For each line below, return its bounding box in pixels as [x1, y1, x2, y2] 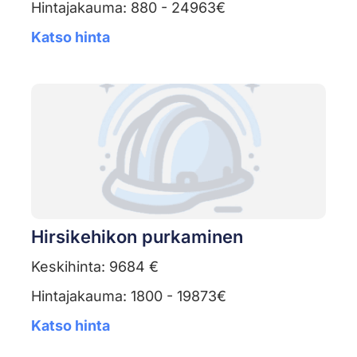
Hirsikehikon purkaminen [30, 226, 243, 248]
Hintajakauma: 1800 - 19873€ [30, 288, 226, 305]
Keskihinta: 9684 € [30, 258, 159, 276]
